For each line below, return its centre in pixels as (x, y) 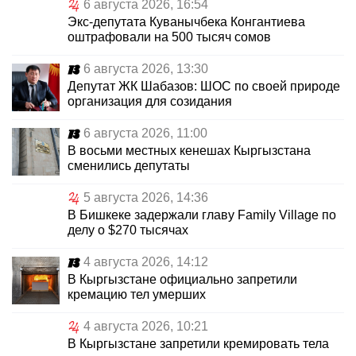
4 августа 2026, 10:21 (146, 327)
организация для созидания (150, 102)
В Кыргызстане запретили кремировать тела (198, 344)
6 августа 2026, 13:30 (146, 69)
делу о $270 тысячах (128, 230)
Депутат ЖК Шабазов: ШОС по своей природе (204, 87)
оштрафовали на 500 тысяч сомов (169, 37)
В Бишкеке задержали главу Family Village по (202, 215)
